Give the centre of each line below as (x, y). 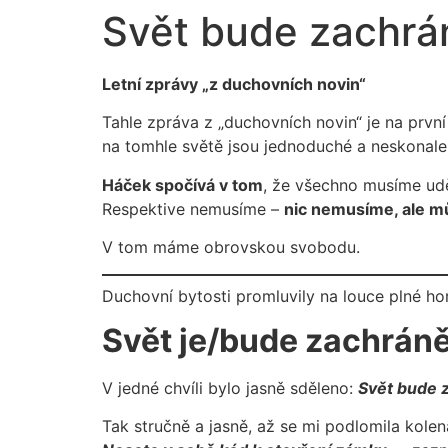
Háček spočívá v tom (182, 184)
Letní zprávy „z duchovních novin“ (234, 84)
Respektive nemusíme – (193, 208)
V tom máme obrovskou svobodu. (231, 247)
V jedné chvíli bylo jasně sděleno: (230, 387)
